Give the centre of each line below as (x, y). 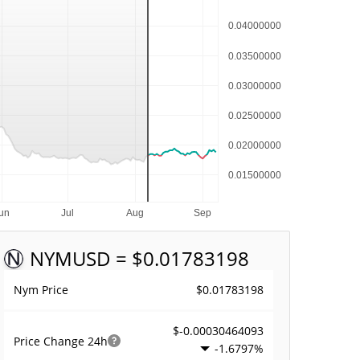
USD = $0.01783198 (161, 258)
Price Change (51, 341)
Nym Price (41, 290)
